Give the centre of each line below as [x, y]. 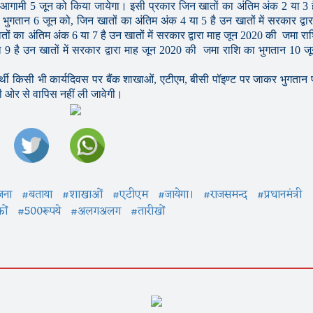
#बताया [37, 195]
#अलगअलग [96, 212]
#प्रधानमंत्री [279, 195]
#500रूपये [39, 212]
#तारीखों [148, 212]
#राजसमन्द [225, 195]
